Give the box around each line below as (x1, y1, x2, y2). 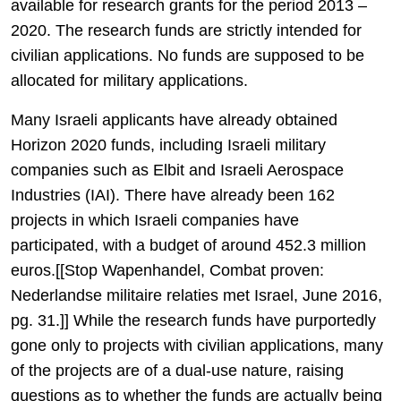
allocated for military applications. (11, 72, 248, 90)
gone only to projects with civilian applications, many (11, 337, 383, 354)
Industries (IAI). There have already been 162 (11, 186, 335, 204)
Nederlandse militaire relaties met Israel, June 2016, (11, 286, 382, 304)
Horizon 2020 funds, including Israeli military (11, 136, 326, 154)
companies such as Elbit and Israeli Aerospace (11, 161, 344, 179)
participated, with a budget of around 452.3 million (11, 236, 366, 254)
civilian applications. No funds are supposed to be (11, 47, 364, 64)
